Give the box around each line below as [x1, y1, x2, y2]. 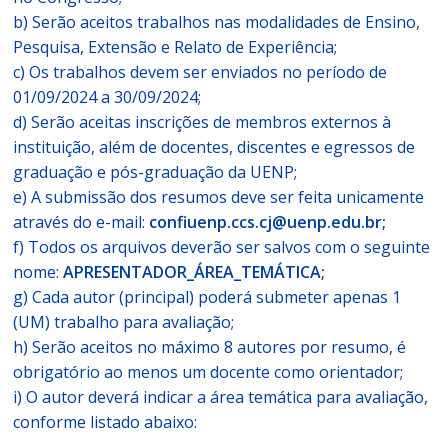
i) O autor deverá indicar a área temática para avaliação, [13, 386, 429, 408]
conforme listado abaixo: [13, 411, 198, 433]
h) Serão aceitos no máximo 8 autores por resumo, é [13, 336, 407, 358]
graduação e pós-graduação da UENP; [13, 161, 298, 183]
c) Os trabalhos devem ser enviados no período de [13, 61, 388, 83]
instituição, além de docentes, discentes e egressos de [13, 136, 416, 158]
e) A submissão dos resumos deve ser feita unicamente [13, 186, 425, 208]
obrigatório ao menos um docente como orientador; [13, 361, 404, 383]
